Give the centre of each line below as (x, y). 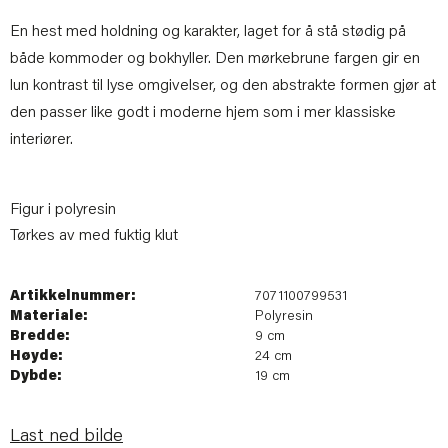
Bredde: (40, 337)
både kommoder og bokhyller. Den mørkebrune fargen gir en (215, 59)
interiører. (43, 140)
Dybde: (36, 377)
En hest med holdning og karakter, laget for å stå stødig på (208, 32)
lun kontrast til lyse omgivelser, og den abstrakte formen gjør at (223, 86)
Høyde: (36, 357)
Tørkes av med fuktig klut (94, 236)
